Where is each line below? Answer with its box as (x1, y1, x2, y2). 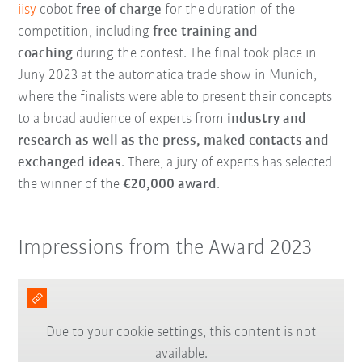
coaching (18, 45, 74, 61)
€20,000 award (123, 176, 217, 192)
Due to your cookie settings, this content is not (46, 325, 316, 341)
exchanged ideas (18, 154, 122, 170)
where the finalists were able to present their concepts (18, 89, 333, 105)
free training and (153, 23, 259, 40)
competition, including (18, 23, 154, 40)
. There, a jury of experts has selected (121, 154, 333, 170)
